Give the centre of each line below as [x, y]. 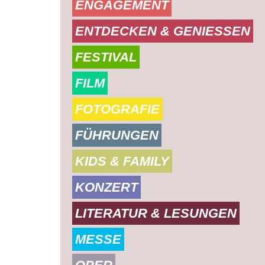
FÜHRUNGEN [117, 135]
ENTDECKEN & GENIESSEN [163, 31]
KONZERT [106, 187]
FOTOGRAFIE [117, 109]
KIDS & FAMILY [122, 161]
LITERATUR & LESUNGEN [156, 213]
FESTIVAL [106, 57]
